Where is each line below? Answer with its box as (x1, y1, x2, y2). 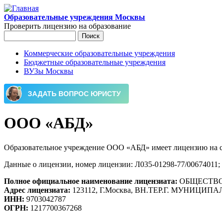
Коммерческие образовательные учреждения (24, 49, 175, 57)
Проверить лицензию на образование (4, 22, 131, 30)
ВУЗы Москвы (24, 67, 73, 75)
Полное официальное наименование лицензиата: (4, 176, 179, 185)
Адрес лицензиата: (4, 185, 72, 194)
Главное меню (4, 58, 79, 72)
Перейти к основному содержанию (4, 4, 123, 12)
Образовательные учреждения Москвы (4, 13, 145, 21)
